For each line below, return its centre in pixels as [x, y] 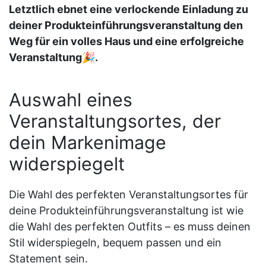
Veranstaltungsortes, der [115, 121]
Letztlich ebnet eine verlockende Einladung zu [129, 9]
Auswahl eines [71, 99]
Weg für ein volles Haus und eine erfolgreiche [126, 41]
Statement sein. [48, 258]
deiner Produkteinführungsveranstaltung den [126, 25]
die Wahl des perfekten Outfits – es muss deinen [130, 226]
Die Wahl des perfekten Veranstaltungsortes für [129, 194]
